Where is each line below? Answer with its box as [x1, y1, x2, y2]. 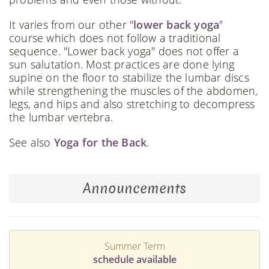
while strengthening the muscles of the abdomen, [9, 83, 258, 98]
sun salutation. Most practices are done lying [9, 57, 235, 71]
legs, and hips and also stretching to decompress [9, 97, 255, 111]
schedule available [92, 253, 177, 266]
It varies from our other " [9, 17, 134, 32]
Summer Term [104, 240, 165, 253]
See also [9, 135, 54, 150]
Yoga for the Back [53, 135, 147, 150]
